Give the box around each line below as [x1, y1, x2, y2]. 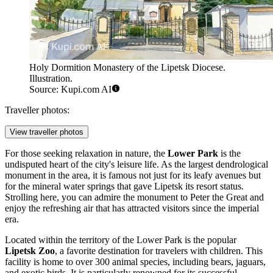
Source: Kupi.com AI [29, 83, 112, 94]
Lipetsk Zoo [5, 245, 55, 256]
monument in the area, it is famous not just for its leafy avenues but [5, 169, 261, 180]
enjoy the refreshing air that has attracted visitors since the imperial [5, 202, 259, 213]
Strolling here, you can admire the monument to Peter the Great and [5, 191, 264, 202]
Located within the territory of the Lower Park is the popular [5, 234, 236, 245]
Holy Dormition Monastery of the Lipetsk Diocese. [29, 62, 225, 73]
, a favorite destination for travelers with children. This [55, 245, 263, 256]
